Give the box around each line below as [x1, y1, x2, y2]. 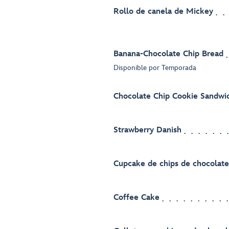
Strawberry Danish [113, 125, 181, 135]
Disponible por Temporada [113, 63, 196, 73]
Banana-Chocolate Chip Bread [113, 49, 223, 59]
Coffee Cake [113, 193, 159, 203]
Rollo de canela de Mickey [113, 7, 213, 17]
